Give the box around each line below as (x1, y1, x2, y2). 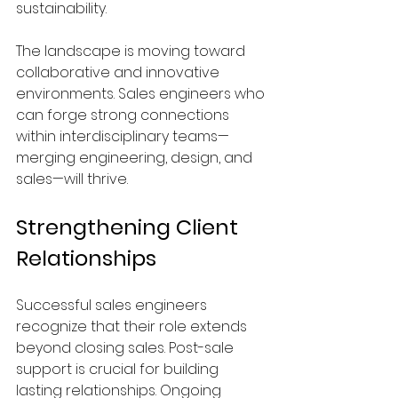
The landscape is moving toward (16, 41, 249, 61)
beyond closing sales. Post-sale (16, 338, 237, 358)
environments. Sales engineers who (16, 84, 268, 104)
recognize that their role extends (16, 316, 251, 337)
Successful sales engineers (16, 295, 211, 315)
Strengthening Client (16, 212, 243, 242)
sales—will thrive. (16, 169, 128, 189)
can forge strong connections (16, 105, 233, 125)
